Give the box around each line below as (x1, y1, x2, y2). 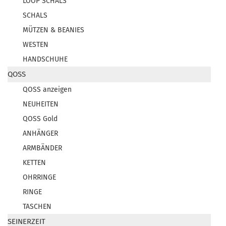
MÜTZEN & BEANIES (23, 26, 84, 34)
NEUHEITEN (23, 100, 59, 108)
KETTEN (23, 158, 46, 167)
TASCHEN (23, 202, 51, 211)
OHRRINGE (23, 173, 56, 182)
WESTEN (23, 40, 48, 49)
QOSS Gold (23, 115, 58, 123)
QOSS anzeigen (23, 85, 72, 94)
